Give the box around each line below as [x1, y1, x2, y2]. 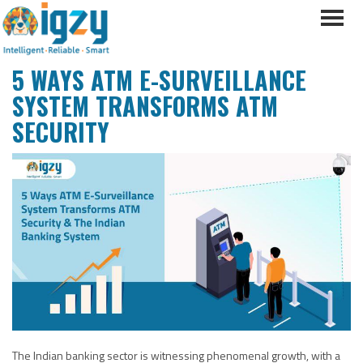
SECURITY [12, 113, 109, 150]
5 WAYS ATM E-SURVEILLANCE [12, 62, 306, 98]
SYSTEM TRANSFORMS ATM [12, 88, 278, 124]
